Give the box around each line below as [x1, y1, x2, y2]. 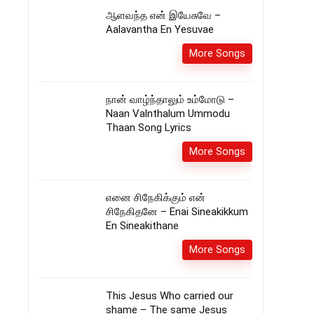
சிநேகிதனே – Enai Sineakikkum [106, 205, 248, 218]
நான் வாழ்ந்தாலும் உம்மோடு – [106, 93, 234, 106]
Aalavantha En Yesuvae [106, 23, 214, 36]
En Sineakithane [106, 219, 179, 232]
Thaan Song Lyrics [106, 121, 191, 134]
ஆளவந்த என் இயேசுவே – [106, 9, 221, 22]
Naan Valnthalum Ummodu [106, 107, 230, 120]
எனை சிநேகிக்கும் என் [106, 191, 205, 204]
